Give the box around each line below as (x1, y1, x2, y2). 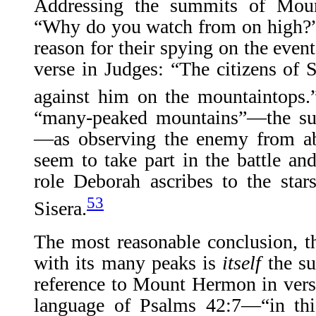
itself (222, 251, 268, 274)
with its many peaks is (34, 251, 223, 274)
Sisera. (34, 197, 87, 220)
